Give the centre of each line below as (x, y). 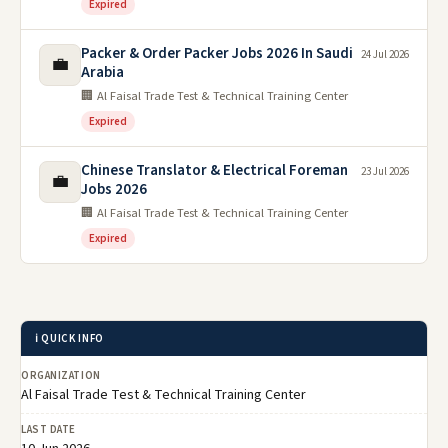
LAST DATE (48, 429)
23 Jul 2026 (385, 171)
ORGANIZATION (61, 375)
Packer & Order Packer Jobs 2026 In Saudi (217, 53)
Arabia (102, 72)
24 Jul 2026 (385, 54)
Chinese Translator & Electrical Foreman (214, 170)
